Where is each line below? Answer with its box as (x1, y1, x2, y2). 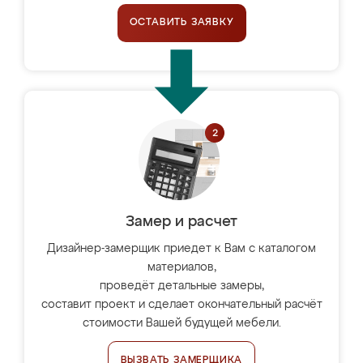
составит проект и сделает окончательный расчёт (41, 299, 322, 310)
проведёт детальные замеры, (99, 280, 264, 292)
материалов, (147, 262, 216, 273)
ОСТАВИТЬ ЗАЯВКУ (129, 18, 234, 28)
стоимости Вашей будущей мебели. (82, 318, 281, 329)
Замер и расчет (126, 215, 237, 229)
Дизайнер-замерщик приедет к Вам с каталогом (47, 243, 316, 254)
